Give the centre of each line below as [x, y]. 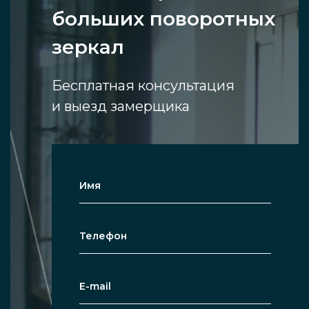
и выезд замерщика [121, 107]
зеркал [88, 47]
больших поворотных [163, 19]
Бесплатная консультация [143, 86]
